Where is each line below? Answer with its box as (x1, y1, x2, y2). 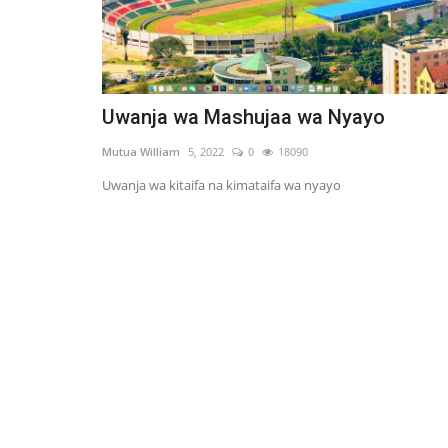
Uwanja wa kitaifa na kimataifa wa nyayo (102, 176, 341, 195)
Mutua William (102, 144, 180, 160)
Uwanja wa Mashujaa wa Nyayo (102, 105, 385, 130)
